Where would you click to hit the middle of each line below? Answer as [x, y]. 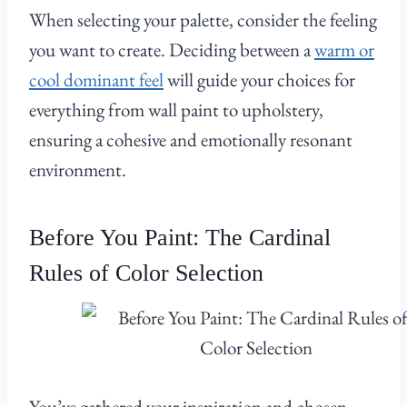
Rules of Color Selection [146, 273]
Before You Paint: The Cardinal [180, 238]
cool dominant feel [96, 80]
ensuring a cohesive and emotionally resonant [191, 140]
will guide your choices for [259, 80]
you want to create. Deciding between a [172, 50]
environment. [78, 170]
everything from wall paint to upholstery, [176, 110]
